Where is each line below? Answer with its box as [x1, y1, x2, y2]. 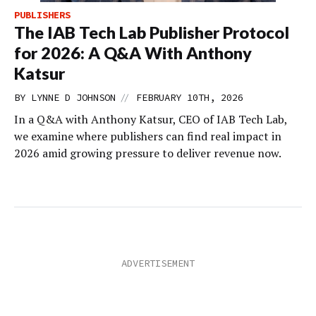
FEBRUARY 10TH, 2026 [136, 91, 243, 104]
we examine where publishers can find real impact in [14, 128, 281, 144]
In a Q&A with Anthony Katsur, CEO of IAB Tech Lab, [14, 111, 287, 127]
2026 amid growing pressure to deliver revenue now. [14, 145, 281, 161]
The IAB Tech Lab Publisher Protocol [14, 23, 289, 42]
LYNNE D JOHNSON [31, 91, 116, 104]
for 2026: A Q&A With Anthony [14, 43, 252, 63]
